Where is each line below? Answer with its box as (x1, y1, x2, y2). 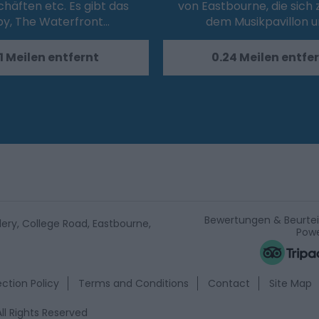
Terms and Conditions (78, 276, 189, 291)
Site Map (269, 276, 312, 291)
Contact (208, 276, 250, 291)
